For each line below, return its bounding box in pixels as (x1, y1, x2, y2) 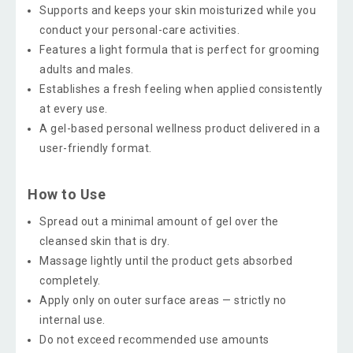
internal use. (39, 314, 106, 326)
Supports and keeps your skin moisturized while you (39, 4, 316, 17)
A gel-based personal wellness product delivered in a (39, 122, 320, 135)
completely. (39, 274, 101, 287)
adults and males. (39, 63, 134, 76)
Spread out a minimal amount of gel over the (39, 215, 279, 228)
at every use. (39, 102, 108, 115)
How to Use (28, 186, 106, 203)
